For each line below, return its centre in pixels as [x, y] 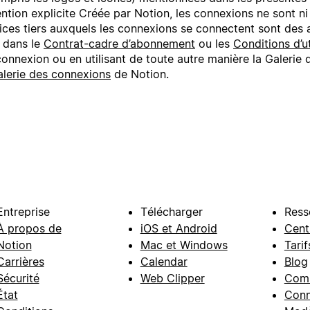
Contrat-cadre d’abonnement [119, 44]
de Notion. [140, 74]
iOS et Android [179, 229]
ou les [214, 44]
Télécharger [171, 212]
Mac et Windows [184, 245]
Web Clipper [172, 279]
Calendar [164, 262]
